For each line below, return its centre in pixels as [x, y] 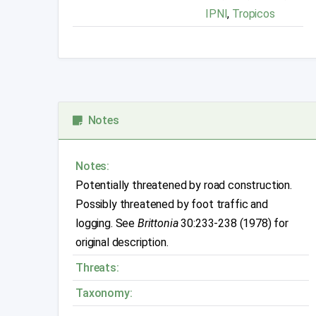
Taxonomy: [104, 293]
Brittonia [158, 224]
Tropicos [254, 14]
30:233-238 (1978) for [233, 224]
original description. [122, 243]
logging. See [107, 224]
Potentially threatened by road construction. [184, 186]
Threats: [97, 268]
